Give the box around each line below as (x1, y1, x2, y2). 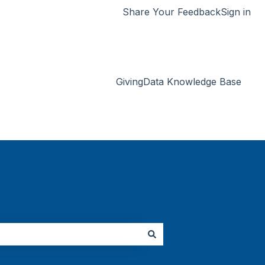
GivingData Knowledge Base (116, 76, 241, 88)
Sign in (221, 5, 251, 18)
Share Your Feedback (122, 5, 221, 18)
